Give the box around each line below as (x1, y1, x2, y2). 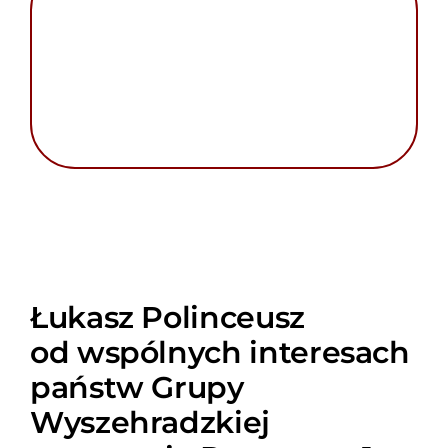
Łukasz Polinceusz (29, 298, 305, 335)
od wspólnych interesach (29, 333, 410, 370)
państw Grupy (29, 368, 244, 405)
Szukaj (255, 70, 311, 90)
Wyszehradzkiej (29, 403, 270, 440)
